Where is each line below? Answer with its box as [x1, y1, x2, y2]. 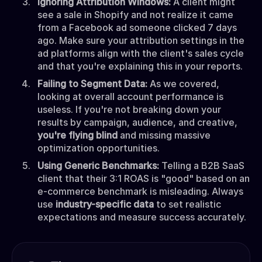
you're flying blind [37, 129, 118, 141]
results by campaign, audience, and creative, [37, 116, 237, 128]
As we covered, [150, 77, 219, 89]
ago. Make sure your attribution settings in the [37, 34, 244, 46]
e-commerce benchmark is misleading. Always [37, 185, 243, 197]
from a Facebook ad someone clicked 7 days [37, 21, 237, 33]
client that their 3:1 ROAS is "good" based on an [37, 172, 250, 184]
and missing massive [118, 129, 211, 141]
